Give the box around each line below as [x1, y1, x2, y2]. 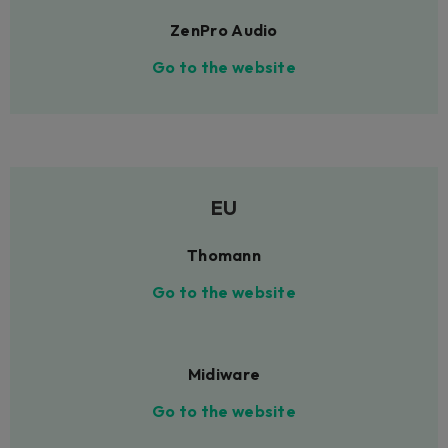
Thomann [186, 245, 262, 266]
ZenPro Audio [170, 19, 278, 40]
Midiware [187, 364, 261, 385]
